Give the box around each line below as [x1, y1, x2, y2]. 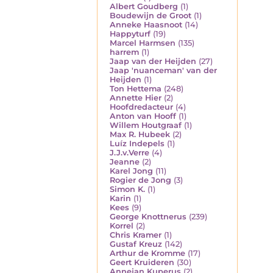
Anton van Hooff [110, 111, 176, 121]
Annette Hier [110, 93, 161, 102]
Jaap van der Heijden [110, 56, 196, 66]
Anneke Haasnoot [110, 19, 182, 29]
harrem [110, 47, 139, 57]
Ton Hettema [110, 83, 161, 93]
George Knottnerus [110, 211, 186, 221]
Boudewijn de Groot [110, 10, 191, 20]
